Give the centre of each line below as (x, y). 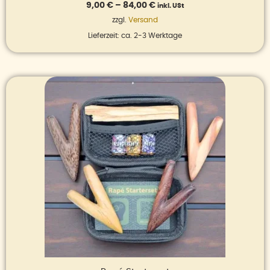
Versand (143, 20)
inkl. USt (171, 5)
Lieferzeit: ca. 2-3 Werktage (135, 35)
